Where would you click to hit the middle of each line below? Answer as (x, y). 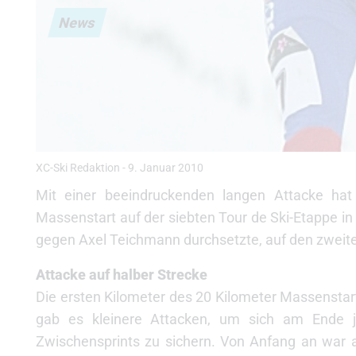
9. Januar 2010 (166, 168)
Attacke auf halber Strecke (122, 275)
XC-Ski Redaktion (78, 168)
